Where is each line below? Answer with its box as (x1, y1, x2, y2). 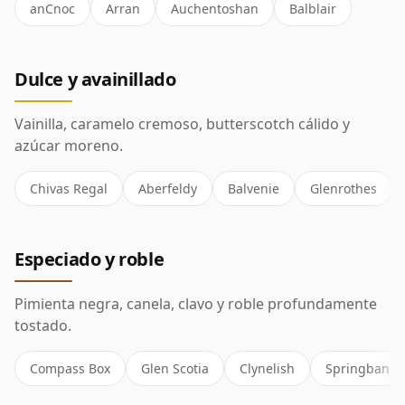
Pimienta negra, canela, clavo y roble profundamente (14, 294, 377, 314)
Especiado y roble (14, 247, 165, 271)
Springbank (325, 360, 396, 377)
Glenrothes (310, 180, 377, 197)
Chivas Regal (30, 180, 108, 197)
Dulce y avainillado (14, 67, 176, 91)
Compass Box (30, 360, 110, 377)
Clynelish (240, 360, 295, 377)
